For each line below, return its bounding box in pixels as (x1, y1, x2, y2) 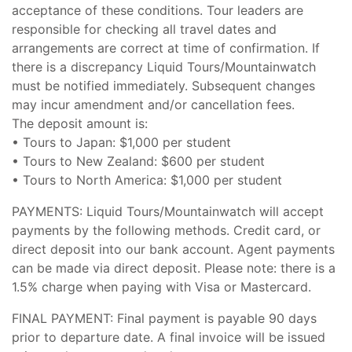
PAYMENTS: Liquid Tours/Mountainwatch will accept (12, 203, 324, 219)
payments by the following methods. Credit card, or (12, 222, 321, 238)
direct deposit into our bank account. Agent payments (12, 241, 335, 257)
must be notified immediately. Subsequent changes (12, 78, 315, 93)
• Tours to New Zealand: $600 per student (12, 153, 265, 169)
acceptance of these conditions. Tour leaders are (12, 2, 303, 18)
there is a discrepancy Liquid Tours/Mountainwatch (12, 59, 316, 75)
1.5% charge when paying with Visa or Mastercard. (12, 279, 311, 295)
